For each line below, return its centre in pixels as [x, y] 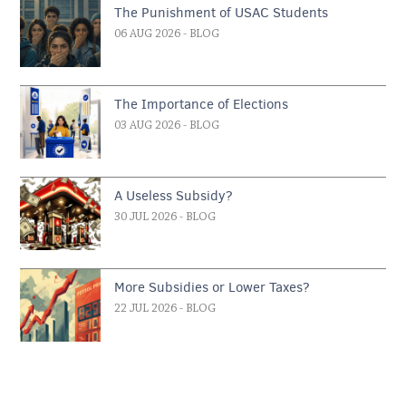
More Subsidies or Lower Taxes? [213, 287]
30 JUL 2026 [146, 217]
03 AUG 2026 [148, 126]
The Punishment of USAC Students [222, 13]
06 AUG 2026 [148, 34]
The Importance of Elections [202, 104]
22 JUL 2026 [146, 309]
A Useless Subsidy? [174, 196]
